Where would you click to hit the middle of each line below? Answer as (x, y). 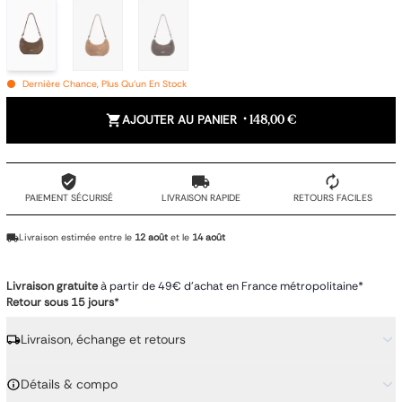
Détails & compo (69, 384)
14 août (209, 238)
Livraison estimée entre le (75, 238)
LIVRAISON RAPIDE (201, 198)
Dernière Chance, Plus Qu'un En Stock (104, 83)
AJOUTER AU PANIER (179, 119)
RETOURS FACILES (332, 198)
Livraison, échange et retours (103, 339)
